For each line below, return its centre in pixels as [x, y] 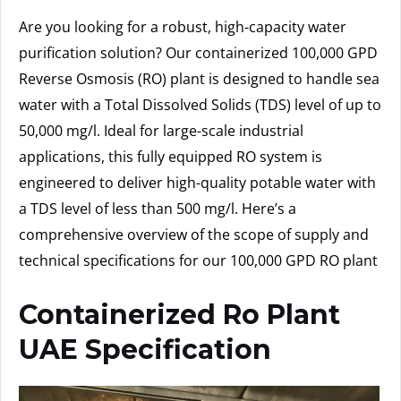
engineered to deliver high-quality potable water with [197, 183]
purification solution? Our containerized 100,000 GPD [198, 53]
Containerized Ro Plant [179, 314]
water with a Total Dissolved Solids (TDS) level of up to [200, 105]
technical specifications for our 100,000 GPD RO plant [198, 260]
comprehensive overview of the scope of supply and [194, 235]
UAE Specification [145, 349]
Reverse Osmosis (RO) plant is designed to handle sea [199, 79]
